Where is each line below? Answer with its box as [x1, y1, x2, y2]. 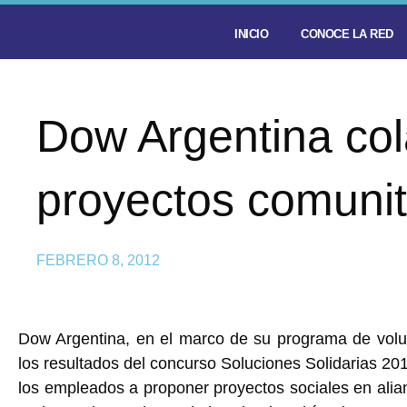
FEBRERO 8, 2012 [36, 253, 160, 268]
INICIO [234, 27, 268, 41]
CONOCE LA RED [301, 27, 393, 41]
